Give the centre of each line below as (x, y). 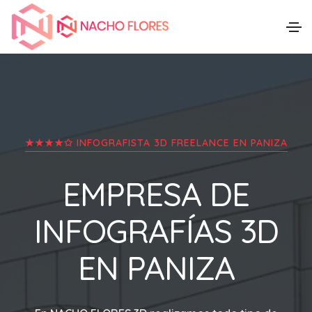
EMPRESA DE (156, 194)
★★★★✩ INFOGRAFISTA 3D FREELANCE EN (138, 142)
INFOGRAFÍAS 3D (156, 231)
